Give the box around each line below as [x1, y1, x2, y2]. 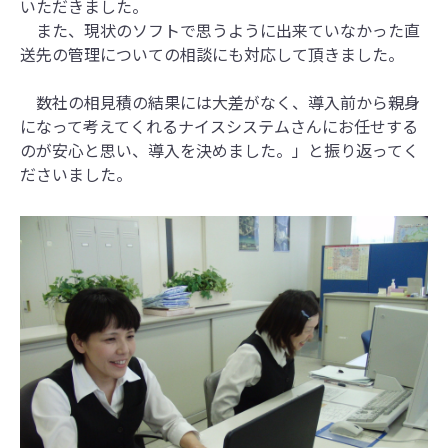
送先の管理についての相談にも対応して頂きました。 [20, 41, 404, 66]
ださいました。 [20, 161, 132, 186]
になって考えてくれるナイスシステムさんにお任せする [20, 113, 418, 138]
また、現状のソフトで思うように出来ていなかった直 [20, 17, 420, 42]
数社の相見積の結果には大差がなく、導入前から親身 [20, 89, 420, 114]
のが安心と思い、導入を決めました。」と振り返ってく [20, 137, 419, 162]
